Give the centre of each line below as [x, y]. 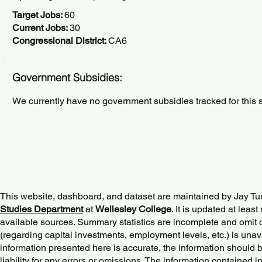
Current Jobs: [41, 28]
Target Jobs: [38, 15]
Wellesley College [133, 209]
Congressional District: [60, 41]
